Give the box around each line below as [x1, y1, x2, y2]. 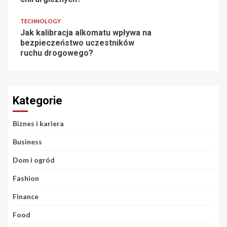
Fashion [13, 174, 39, 183]
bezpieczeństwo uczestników [20, 38, 134, 48]
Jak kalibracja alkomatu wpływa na [20, 28, 152, 38]
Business [13, 137, 42, 146]
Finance [13, 192, 39, 201]
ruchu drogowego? [20, 48, 93, 58]
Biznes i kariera [13, 119, 64, 128]
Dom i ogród [13, 156, 55, 165]
